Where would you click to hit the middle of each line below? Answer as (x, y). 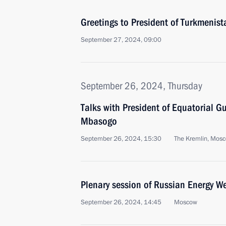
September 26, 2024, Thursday (142, 86)
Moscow (186, 202)
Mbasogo (99, 121)
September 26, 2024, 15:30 (121, 139)
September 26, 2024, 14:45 (121, 202)
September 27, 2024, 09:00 (121, 40)
